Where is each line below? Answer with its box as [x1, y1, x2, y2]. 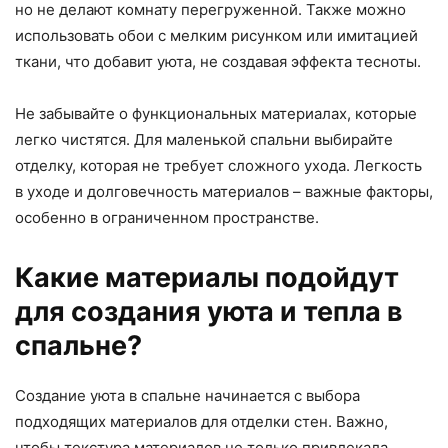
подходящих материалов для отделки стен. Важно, [15, 411, 388, 431]
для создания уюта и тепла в [15, 294, 403, 328]
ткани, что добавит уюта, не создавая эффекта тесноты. [15, 51, 421, 71]
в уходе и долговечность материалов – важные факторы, [15, 181, 433, 201]
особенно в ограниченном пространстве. [15, 207, 319, 227]
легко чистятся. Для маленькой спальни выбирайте [15, 129, 393, 149]
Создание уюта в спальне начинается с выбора [15, 385, 360, 405]
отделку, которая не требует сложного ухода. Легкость [15, 155, 422, 175]
